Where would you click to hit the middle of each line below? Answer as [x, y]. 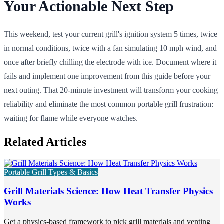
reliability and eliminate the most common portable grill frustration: [109, 104]
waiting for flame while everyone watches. [71, 118]
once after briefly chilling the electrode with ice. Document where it [110, 62]
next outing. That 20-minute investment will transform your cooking [111, 90]
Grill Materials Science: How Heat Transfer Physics [108, 191]
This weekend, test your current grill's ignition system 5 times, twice [111, 34]
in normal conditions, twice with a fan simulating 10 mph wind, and [110, 48]
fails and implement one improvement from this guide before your [107, 76]
